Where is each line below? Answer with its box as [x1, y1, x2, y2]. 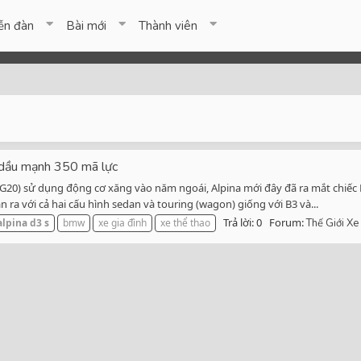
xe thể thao [160, 216, 210, 230]
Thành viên [139, 18, 198, 34]
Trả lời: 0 [223, 215, 262, 230]
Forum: [269, 215, 306, 230]
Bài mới [66, 18, 107, 34]
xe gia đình [98, 216, 147, 230]
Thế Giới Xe [306, 216, 359, 231]
